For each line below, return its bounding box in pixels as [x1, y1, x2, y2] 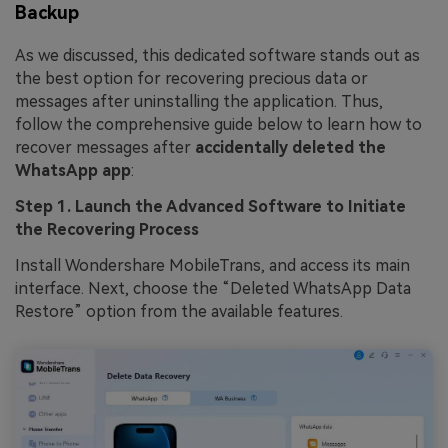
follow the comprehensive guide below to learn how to [15, 115, 422, 135]
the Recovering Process [15, 220, 199, 240]
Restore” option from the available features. [15, 302, 343, 322]
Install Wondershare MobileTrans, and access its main [15, 256, 410, 276]
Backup [15, 2, 79, 24]
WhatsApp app [15, 161, 131, 181]
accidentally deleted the [195, 138, 386, 158]
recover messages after [15, 138, 195, 158]
